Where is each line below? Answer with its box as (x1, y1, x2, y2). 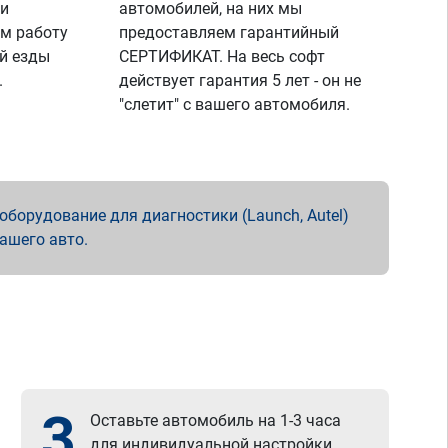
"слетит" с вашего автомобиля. (119, 95, 351, 114)
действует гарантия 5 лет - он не (119, 71, 362, 90)
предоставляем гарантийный (119, 23, 340, 42)
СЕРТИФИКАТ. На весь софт (119, 47, 326, 66)
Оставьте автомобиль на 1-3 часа (90, 411, 342, 430)
